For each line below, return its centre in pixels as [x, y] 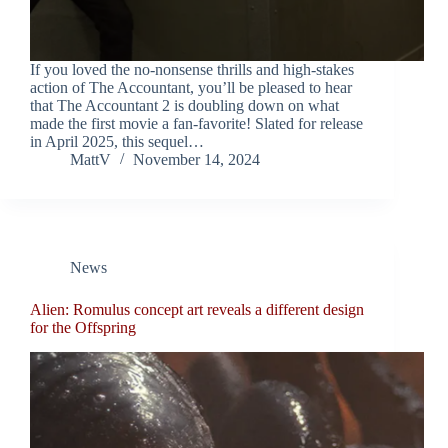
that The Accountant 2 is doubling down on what [184, 106]
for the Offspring [83, 328]
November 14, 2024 [196, 160]
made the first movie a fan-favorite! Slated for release [196, 124]
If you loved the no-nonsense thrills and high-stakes [192, 70]
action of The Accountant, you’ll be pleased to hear [191, 88]
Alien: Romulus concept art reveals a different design [197, 310]
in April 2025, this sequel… [117, 142]
